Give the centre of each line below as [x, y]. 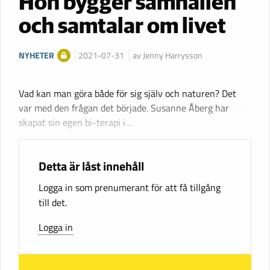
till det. [53, 203]
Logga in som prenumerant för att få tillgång [130, 188]
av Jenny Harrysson [167, 56]
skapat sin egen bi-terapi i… [76, 123]
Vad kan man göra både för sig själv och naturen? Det [127, 94]
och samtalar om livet [122, 27]
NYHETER [36, 56]
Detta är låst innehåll [91, 166]
